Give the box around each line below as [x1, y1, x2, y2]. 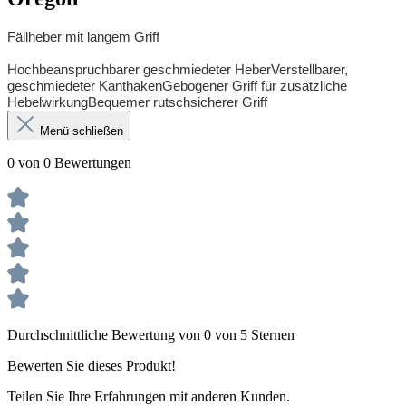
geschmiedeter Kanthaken [7, 79, 162, 94]
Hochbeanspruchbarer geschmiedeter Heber [7, 63, 271, 78]
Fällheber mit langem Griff [7, 30, 159, 45]
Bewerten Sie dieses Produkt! [7, 358, 176, 374]
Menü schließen [40, 124, 123, 139]
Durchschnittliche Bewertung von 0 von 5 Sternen [7, 327, 295, 343]
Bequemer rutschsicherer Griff [88, 95, 271, 111]
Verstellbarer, [271, 63, 348, 78]
